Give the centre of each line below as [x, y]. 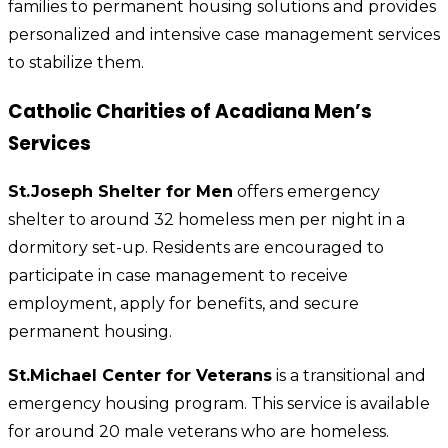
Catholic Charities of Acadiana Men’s [190, 111]
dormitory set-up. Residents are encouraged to [196, 248]
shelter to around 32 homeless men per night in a [206, 220]
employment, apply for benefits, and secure [183, 304]
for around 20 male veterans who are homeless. [198, 432]
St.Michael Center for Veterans [140, 376]
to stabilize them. [76, 62]
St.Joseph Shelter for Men [120, 192]
